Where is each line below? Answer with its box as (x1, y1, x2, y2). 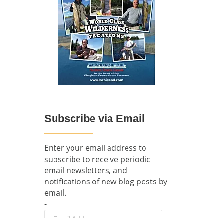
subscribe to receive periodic (44, 154, 150, 165)
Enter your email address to (44, 143, 146, 154)
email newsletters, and (44, 165, 127, 176)
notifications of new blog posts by (44, 176, 167, 187)
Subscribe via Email (44, 112, 145, 125)
